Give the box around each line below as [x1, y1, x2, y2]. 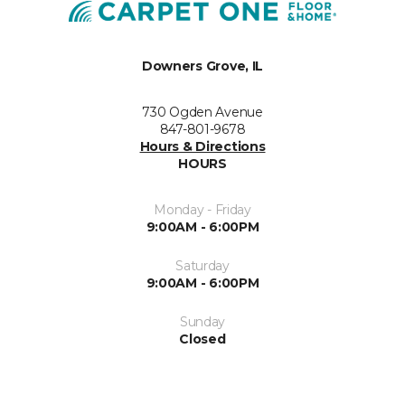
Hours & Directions [139, 138, 266, 155]
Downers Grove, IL [141, 58, 264, 74]
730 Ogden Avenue [142, 104, 263, 120]
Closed [179, 331, 226, 347]
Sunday [179, 314, 226, 330]
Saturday [175, 258, 230, 274]
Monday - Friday [154, 202, 251, 218]
